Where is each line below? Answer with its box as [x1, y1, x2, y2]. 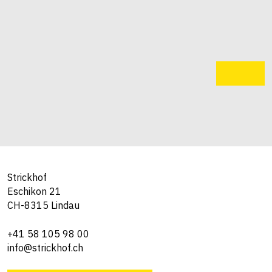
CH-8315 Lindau [7, 199, 80, 211]
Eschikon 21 [7, 185, 61, 197]
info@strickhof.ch [7, 241, 83, 254]
